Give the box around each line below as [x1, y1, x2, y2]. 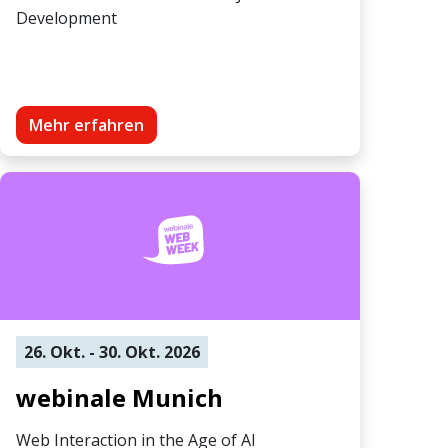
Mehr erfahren [29, 113, 144, 136]
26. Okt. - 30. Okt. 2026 [24, 340, 200, 363]
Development [16, 6, 117, 29]
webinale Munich [16, 380, 223, 414]
